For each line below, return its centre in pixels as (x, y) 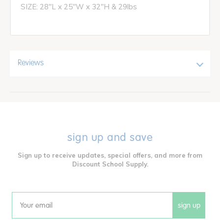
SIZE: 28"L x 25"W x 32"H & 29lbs (79, 6)
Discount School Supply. (110, 164)
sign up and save (110, 137)
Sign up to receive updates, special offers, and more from (110, 155)
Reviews (31, 63)
